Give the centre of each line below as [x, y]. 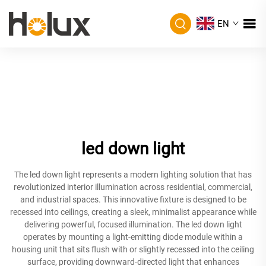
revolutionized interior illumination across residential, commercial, [133, 187]
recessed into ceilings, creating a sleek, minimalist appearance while [133, 212]
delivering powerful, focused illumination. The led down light [133, 224]
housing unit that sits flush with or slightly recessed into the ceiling [133, 249]
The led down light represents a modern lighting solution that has [133, 174]
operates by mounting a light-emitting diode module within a [133, 237]
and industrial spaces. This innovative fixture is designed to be [133, 199]
